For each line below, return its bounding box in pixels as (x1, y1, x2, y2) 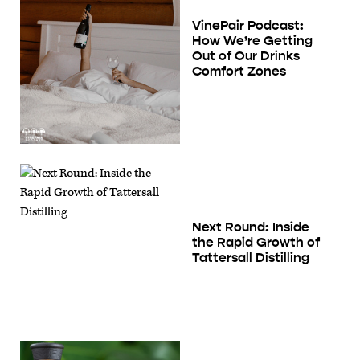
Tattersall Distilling (192, 250, 309, 266)
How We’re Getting (192, 32, 313, 48)
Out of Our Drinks (192, 47, 300, 63)
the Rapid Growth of (192, 235, 320, 251)
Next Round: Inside (192, 219, 309, 235)
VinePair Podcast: (192, 17, 304, 33)
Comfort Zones (192, 63, 286, 79)
